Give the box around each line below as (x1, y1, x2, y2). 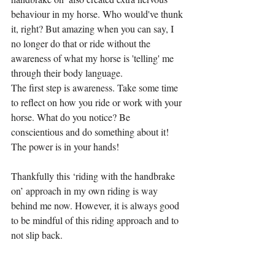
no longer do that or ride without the (11, 36, 153, 50)
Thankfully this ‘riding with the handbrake (11, 169, 177, 182)
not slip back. (11, 228, 63, 241)
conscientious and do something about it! (11, 125, 171, 138)
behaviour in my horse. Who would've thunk (11, 7, 185, 20)
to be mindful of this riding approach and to (11, 213, 181, 227)
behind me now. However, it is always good (11, 198, 182, 212)
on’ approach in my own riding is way (11, 184, 160, 197)
